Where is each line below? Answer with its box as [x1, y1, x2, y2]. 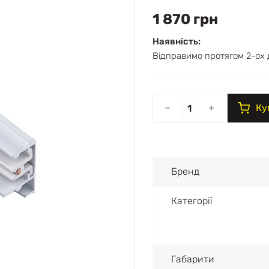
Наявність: [153, 36, 201, 47]
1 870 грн [153, 11, 218, 28]
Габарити [171, 253, 214, 265]
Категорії [171, 195, 213, 207]
